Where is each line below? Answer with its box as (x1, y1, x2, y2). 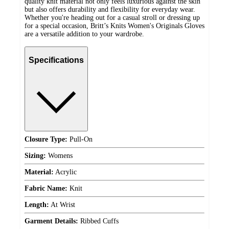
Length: (25, 201, 49, 209)
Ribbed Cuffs (78, 217, 119, 225)
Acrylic (54, 168, 77, 176)
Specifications (29, 56, 84, 65)
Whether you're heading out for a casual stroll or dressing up (25, 13, 200, 21)
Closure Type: (25, 135, 67, 144)
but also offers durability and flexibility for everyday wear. (25, 5, 195, 13)
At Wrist (49, 201, 75, 209)
